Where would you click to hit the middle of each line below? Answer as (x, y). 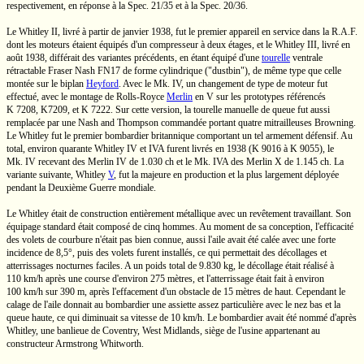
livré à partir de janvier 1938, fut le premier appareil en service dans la (196, 32)
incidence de (31, 253)
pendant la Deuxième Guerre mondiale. (81, 188)
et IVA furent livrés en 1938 (193, 149)
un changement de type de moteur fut (256, 84)
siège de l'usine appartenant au (261, 331)
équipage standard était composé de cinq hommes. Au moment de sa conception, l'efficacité (180, 227)
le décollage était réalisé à (285, 266)
